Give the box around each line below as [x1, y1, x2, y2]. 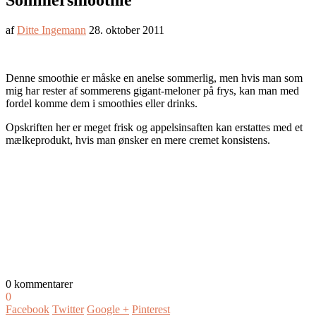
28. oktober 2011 [89, 24, 164, 37]
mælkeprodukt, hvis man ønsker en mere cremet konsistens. [6, 134, 270, 147]
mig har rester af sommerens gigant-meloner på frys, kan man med [6, 85, 299, 97]
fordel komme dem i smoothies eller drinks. [6, 97, 200, 110]
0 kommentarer [6, 278, 73, 291]
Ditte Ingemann [17, 24, 86, 37]
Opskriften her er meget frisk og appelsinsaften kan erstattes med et [6, 121, 303, 134]
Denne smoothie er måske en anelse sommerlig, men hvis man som [6, 72, 303, 85]
